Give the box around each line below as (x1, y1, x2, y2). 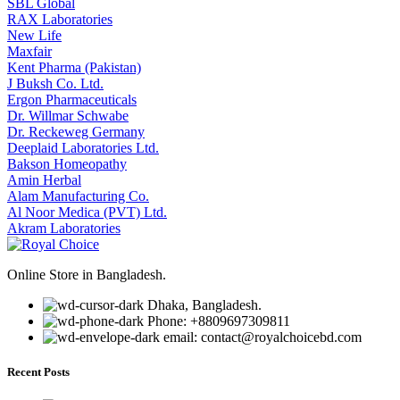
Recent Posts (7, 364, 70, 379)
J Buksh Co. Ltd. (7, 75, 104, 91)
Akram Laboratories (7, 220, 121, 236)
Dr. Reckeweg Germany (7, 123, 145, 139)
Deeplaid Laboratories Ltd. (7, 139, 159, 155)
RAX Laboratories (7, 11, 112, 27)
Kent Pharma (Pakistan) (7, 59, 141, 75)
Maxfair (7, 43, 52, 59)
